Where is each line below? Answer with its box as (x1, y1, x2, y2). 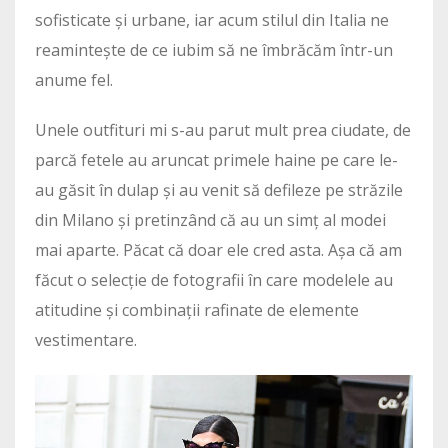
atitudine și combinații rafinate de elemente (35, 299, 359, 322)
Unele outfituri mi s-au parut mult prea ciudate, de (35, 119, 411, 142)
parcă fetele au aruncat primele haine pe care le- (35, 149, 398, 172)
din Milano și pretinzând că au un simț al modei (35, 209, 386, 232)
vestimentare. (35, 329, 137, 352)
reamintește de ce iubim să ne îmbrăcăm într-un (35, 39, 393, 62)
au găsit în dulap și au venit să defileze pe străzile (35, 179, 403, 202)
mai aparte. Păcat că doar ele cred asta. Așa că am (35, 239, 402, 262)
